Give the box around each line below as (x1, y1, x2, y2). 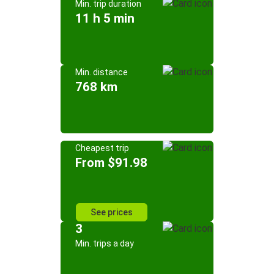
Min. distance (75, 67, 128, 77)
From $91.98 (75, 155, 147, 170)
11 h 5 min (75, 11, 135, 26)
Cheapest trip (75, 143, 129, 153)
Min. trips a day (75, 239, 134, 248)
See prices (90, 207, 133, 217)
